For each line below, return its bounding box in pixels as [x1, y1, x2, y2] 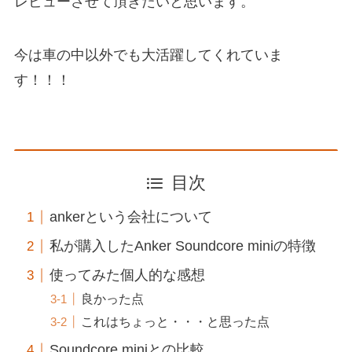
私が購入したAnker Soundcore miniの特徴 [49, 238, 316, 255]
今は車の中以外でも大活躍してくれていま [13, 47, 283, 63]
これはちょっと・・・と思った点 [81, 314, 269, 329]
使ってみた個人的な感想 [49, 267, 205, 284]
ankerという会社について [49, 209, 212, 225]
